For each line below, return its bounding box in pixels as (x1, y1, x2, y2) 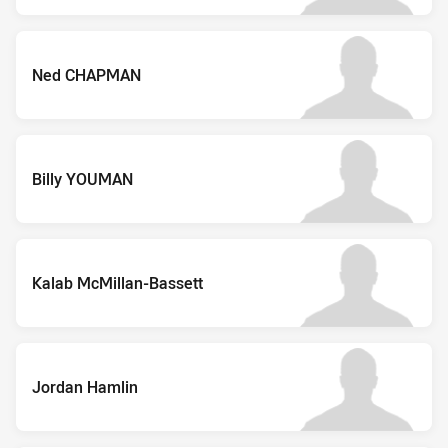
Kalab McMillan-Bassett (32, 271, 203, 294)
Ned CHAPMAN (32, 63, 141, 86)
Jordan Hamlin (32, 375, 138, 398)
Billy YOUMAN (32, 167, 133, 190)
